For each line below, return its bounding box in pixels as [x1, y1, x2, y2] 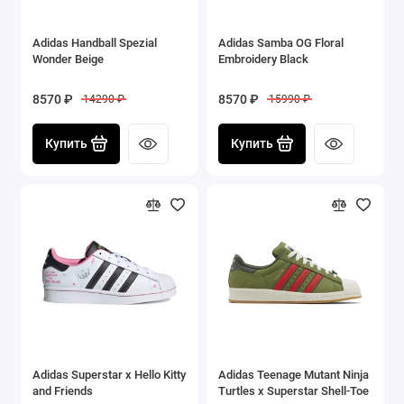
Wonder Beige [32, 51, 104, 66]
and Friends [32, 383, 93, 398]
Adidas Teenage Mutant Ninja [218, 367, 369, 381]
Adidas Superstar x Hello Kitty [32, 367, 186, 381]
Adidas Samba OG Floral [218, 35, 344, 50]
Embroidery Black [218, 51, 308, 66]
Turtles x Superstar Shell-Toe [218, 383, 369, 398]
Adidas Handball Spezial [32, 35, 157, 50]
